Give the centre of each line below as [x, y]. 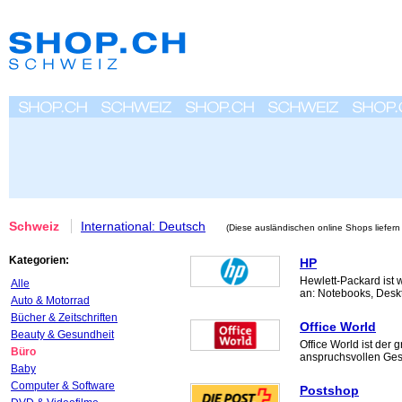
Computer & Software [63, 386]
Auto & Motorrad [50, 301]
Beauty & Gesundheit [62, 335]
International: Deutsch [143, 226]
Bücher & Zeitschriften [64, 318]
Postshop [329, 390]
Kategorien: [39, 260]
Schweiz [34, 226]
